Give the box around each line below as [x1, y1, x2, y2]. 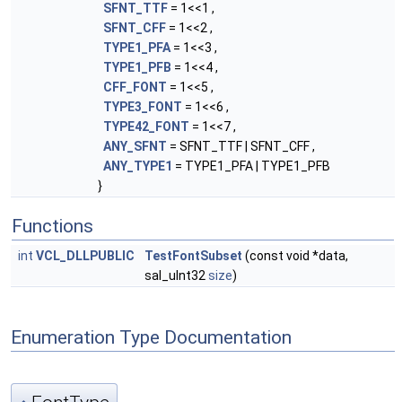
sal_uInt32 [144, 268, 208, 283]
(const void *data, [242, 249, 348, 263]
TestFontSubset [144, 249, 242, 263]
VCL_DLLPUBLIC [36, 249, 135, 263]
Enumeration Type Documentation [11, 326, 292, 348]
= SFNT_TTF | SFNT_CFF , [167, 139, 315, 153]
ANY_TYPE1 [103, 159, 172, 173]
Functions [12, 215, 93, 237]
